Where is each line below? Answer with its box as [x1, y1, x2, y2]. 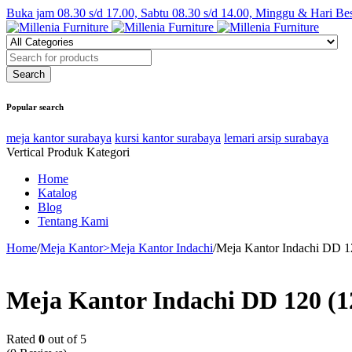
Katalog [38, 185, 77, 200]
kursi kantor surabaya [115, 130, 221, 145]
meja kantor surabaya [6, 130, 112, 145]
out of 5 [45, 332, 86, 346]
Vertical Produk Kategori [6, 145, 130, 159]
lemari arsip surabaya [224, 130, 328, 145]
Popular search [6, 101, 64, 112]
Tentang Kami [38, 214, 108, 228]
